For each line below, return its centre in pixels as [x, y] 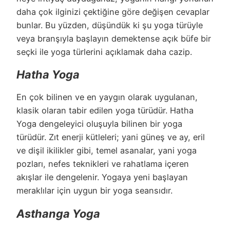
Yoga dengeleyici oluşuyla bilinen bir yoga [99, 124]
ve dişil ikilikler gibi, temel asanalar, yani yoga [107, 151]
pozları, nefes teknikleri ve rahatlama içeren [103, 164]
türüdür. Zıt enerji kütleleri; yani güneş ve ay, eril [111, 137]
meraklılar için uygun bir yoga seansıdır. [94, 191]
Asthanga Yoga [58, 213]
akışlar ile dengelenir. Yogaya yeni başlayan [102, 177]
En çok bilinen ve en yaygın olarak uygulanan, [107, 97]
